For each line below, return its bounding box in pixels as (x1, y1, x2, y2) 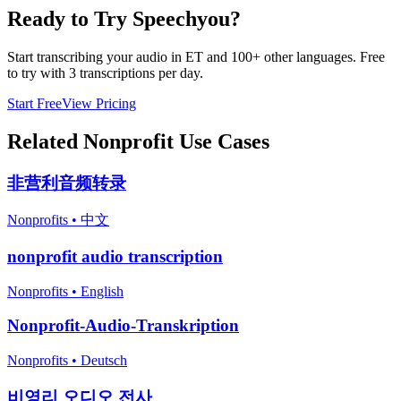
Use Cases (174, 129, 269, 153)
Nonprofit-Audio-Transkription (7, 316, 239, 336)
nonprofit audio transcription (7, 246, 223, 266)
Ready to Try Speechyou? (7, 6, 241, 30)
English (81, 283, 124, 299)
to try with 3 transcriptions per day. (7, 64, 203, 81)
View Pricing (62, 95, 136, 111)
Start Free (7, 95, 62, 111)
